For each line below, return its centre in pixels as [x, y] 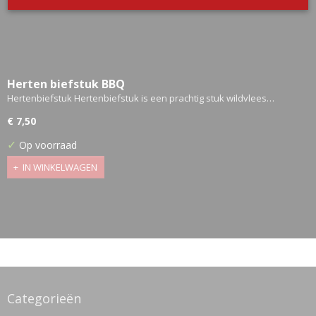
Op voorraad [47, 145]
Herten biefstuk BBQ [66, 84]
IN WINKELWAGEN [60, 168]
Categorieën [44, 299]
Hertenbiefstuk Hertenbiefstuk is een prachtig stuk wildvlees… [141, 98]
